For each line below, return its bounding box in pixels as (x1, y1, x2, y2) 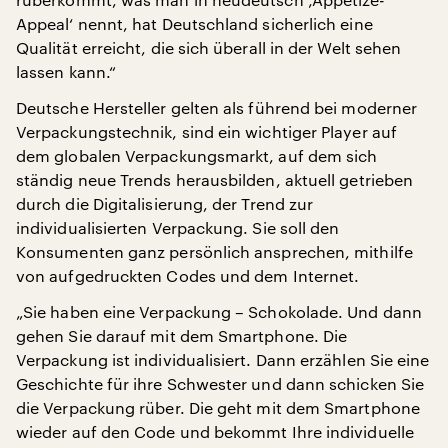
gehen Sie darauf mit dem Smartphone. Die (16, 325, 348, 345)
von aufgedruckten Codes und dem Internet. (16, 265, 360, 285)
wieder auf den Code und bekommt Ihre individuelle (16, 421, 414, 441)
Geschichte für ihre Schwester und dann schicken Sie (16, 373, 425, 393)
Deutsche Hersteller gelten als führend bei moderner (16, 97, 418, 117)
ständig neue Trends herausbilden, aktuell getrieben (16, 169, 414, 189)
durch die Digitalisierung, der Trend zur (16, 193, 314, 213)
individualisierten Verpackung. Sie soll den (16, 217, 340, 237)
